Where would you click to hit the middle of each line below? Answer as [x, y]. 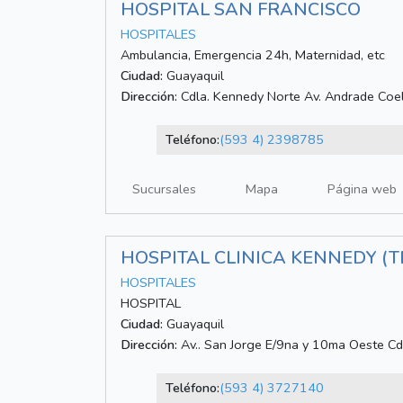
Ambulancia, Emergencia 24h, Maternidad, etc [253, 55]
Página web [362, 189]
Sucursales [164, 189]
